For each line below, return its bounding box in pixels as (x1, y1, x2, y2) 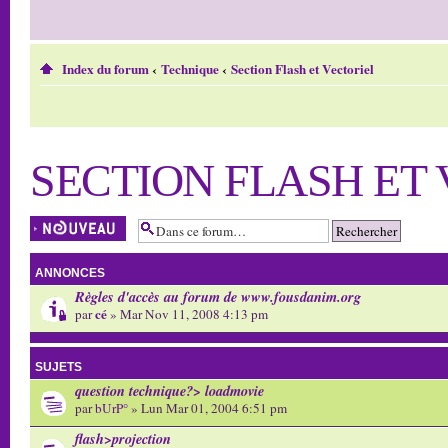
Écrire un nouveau (30, 215, 116, 231)
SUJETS (35, 360, 82, 374)
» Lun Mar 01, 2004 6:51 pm (128, 399, 287, 417)
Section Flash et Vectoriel (231, 59, 374, 79)
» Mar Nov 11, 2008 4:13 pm (107, 305, 268, 323)
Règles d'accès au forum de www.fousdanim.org (75, 286, 361, 307)
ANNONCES (35, 266, 105, 280)
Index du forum (62, 59, 149, 79)
